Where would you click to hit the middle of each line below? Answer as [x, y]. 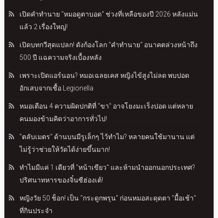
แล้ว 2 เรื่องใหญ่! [43, 27]
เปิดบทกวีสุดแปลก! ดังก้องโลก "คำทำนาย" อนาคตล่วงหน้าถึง [108, 45]
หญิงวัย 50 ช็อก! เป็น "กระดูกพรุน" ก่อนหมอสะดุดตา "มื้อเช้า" [108, 198]
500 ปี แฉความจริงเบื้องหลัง [60, 57]
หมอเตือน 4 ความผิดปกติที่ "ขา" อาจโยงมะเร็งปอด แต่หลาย [106, 106]
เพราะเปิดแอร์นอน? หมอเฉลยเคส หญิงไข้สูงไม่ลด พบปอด [104, 75]
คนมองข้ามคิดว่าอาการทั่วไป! [63, 118]
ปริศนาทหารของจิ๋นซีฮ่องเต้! [61, 180]
